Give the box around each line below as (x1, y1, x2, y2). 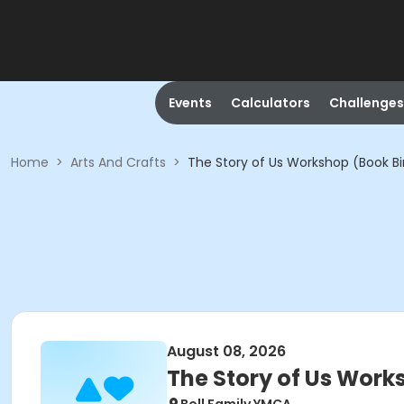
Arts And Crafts (70, 153, 166, 171)
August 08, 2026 (167, 341, 286, 362)
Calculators (230, 94, 310, 112)
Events (168, 94, 212, 112)
